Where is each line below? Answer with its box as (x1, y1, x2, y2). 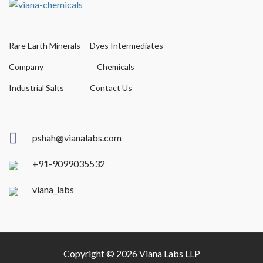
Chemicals (97, 61, 134, 72)
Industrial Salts (9, 82, 64, 93)
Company (9, 61, 43, 72)
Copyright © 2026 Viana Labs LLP (63, 247, 200, 259)
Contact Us (89, 82, 132, 93)
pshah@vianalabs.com (32, 131, 122, 143)
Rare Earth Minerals (9, 40, 80, 50)
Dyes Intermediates (89, 40, 163, 50)
